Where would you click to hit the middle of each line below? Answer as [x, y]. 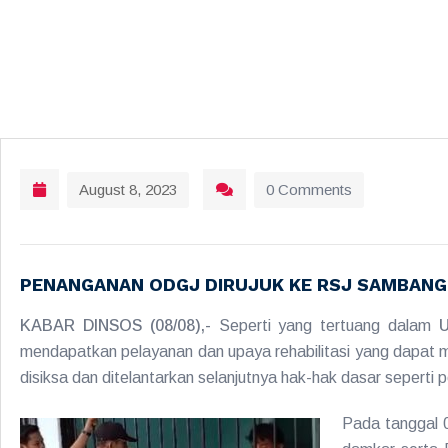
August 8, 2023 [128, 190]
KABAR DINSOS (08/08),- [119, 326]
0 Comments [309, 190]
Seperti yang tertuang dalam [328, 326]
